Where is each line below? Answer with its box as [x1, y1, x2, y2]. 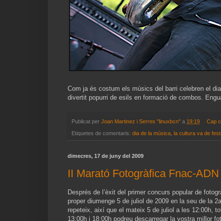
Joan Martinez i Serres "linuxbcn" [101, 118, 181, 124]
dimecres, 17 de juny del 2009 [68, 153, 144, 159]
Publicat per [72, 118, 101, 124]
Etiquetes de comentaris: [72, 130, 132, 137]
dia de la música [132, 130, 171, 137]
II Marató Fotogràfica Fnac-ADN [68, 167, 219, 180]
